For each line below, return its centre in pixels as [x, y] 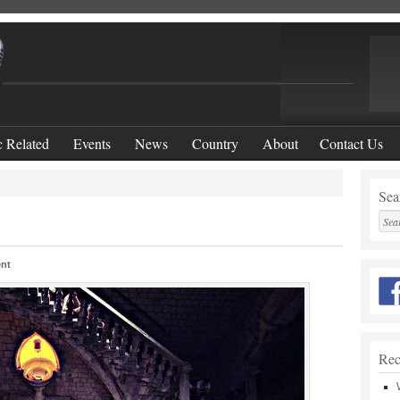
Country [215, 143]
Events [92, 143]
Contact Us [351, 143]
